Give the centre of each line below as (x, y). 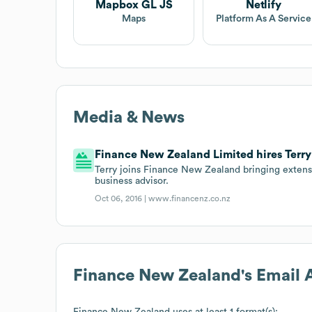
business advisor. (132, 181)
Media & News (129, 117)
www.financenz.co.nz (190, 198)
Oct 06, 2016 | (122, 198)
